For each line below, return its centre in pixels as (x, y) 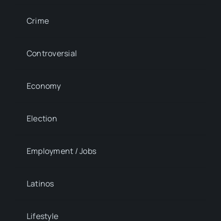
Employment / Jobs (61, 151)
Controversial (52, 54)
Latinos (40, 184)
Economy (44, 86)
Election (42, 119)
